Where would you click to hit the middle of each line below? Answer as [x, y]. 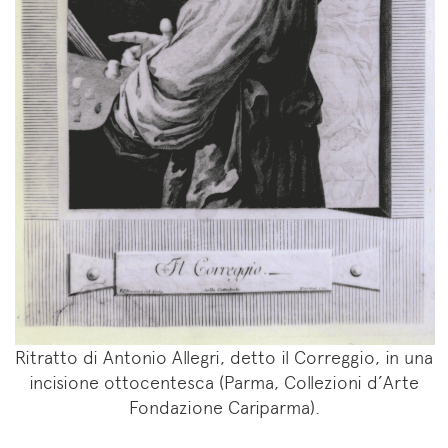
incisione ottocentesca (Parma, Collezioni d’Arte [224, 382]
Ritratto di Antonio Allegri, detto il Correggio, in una [224, 357]
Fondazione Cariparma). [224, 407]
